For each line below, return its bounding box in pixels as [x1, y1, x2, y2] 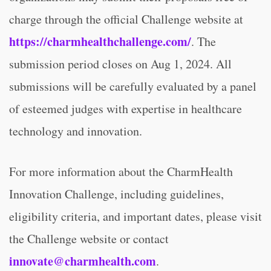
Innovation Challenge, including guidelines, [9, 186, 224, 202]
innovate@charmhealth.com [9, 252, 156, 270]
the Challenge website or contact [9, 230, 169, 247]
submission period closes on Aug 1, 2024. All [9, 56, 232, 72]
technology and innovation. [9, 123, 142, 139]
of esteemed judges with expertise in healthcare [9, 100, 242, 117]
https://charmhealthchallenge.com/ [9, 33, 191, 50]
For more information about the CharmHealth [9, 163, 233, 180]
